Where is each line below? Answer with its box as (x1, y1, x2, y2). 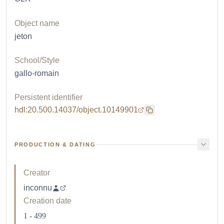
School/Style (14, 56, 59, 64)
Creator (23, 168, 50, 177)
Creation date (23, 196, 71, 205)
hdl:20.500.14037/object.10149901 (14, 105, 138, 114)
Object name (14, 19, 59, 27)
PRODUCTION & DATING (14, 141, 96, 147)
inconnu (23, 183, 52, 192)
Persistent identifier (14, 93, 82, 101)
